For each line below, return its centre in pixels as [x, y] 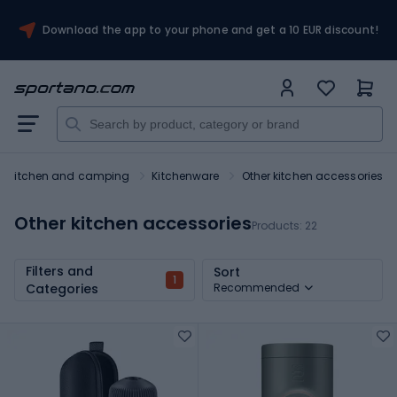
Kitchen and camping [69, 176]
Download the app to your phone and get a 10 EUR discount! [210, 30]
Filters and [59, 271]
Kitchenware [186, 176]
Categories [62, 288]
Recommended [257, 287]
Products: [278, 226]
